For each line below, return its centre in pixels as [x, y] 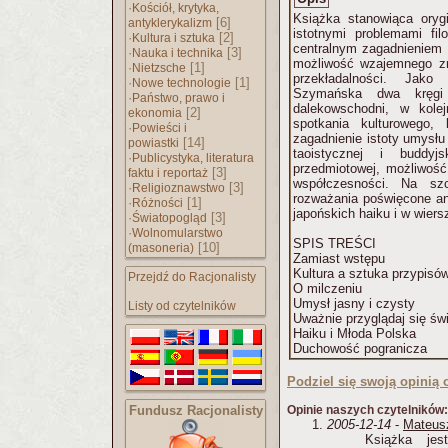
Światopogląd [169, 218]
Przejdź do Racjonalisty [192, 277]
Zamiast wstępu [339, 258]
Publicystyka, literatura [193, 158]
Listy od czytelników [182, 306]
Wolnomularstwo [177, 233]
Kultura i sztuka [173, 38]
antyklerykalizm [170, 23]
